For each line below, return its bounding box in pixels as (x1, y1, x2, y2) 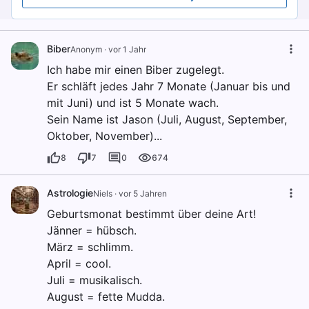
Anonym (70, 43, 102, 54)
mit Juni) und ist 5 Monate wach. (47, 95, 219, 110)
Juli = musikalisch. (47, 272, 142, 287)
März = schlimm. (47, 239, 133, 254)
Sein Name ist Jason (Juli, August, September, (47, 112, 287, 126)
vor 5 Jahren (119, 188, 167, 199)
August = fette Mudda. (47, 289, 165, 303)
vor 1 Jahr (108, 43, 146, 54)
